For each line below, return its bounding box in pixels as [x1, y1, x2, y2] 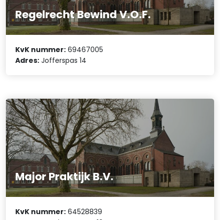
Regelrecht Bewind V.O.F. [15, 6, 151, 22]
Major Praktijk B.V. [15, 168, 114, 184]
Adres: [15, 55, 40, 65]
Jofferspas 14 [39, 55, 87, 65]
